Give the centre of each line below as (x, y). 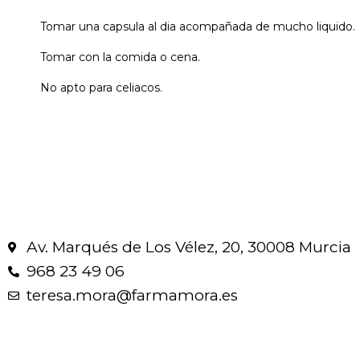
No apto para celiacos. (101, 88)
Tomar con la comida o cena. (120, 57)
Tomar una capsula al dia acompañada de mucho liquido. (198, 26)
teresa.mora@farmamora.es (132, 296)
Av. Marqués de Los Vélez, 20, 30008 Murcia (188, 247)
